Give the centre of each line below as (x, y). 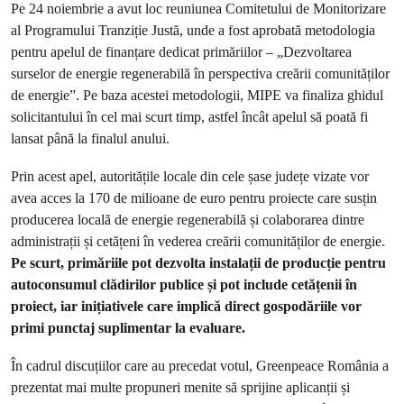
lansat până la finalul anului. (92, 138)
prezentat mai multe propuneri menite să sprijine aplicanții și (180, 387)
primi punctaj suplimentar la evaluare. (128, 328)
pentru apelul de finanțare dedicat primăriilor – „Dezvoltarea (181, 52)
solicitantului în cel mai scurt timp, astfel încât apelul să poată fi (189, 117)
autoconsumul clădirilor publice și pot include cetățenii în (184, 285)
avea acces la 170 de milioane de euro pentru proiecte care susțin (194, 198)
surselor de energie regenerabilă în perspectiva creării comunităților (200, 73)
